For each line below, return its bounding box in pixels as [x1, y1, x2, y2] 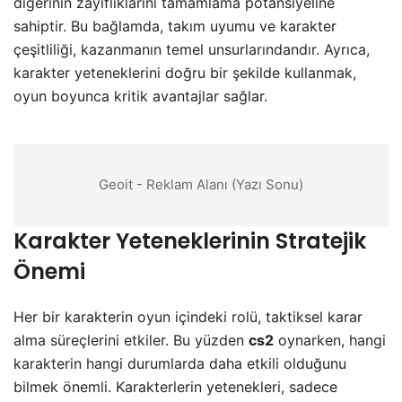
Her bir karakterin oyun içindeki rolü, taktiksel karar [13, 307, 363, 326]
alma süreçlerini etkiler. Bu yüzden [13, 330, 249, 349]
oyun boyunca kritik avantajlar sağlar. [13, 86, 267, 105]
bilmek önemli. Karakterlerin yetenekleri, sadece [13, 377, 337, 396]
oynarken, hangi [274, 330, 386, 349]
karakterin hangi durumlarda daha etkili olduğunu [13, 354, 346, 372]
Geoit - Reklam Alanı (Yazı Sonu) [99, 175, 303, 193]
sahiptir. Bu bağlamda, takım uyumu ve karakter [13, 16, 336, 35]
